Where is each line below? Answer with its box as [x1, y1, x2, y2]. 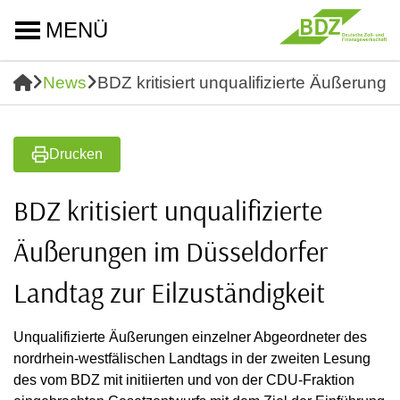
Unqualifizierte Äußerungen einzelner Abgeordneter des [13, 329, 367, 345]
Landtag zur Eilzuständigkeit [13, 275, 325, 310]
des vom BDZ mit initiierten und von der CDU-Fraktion [13, 372, 354, 387]
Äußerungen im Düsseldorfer [13, 234, 328, 269]
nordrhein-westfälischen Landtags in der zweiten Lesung [13, 351, 371, 366]
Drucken [49, 146, 103, 162]
